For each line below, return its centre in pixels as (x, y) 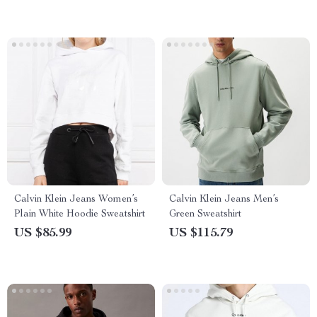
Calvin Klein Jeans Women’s (76, 200)
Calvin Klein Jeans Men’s (224, 200)
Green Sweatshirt (205, 214)
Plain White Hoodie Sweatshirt (80, 214)
